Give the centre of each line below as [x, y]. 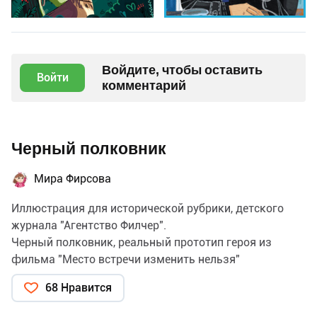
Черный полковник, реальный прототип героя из [142, 242]
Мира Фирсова [73, 178]
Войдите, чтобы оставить [182, 69]
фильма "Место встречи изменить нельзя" [126, 259]
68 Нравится [79, 287]
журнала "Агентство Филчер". [89, 225]
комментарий [144, 85]
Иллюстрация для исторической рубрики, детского [148, 208]
